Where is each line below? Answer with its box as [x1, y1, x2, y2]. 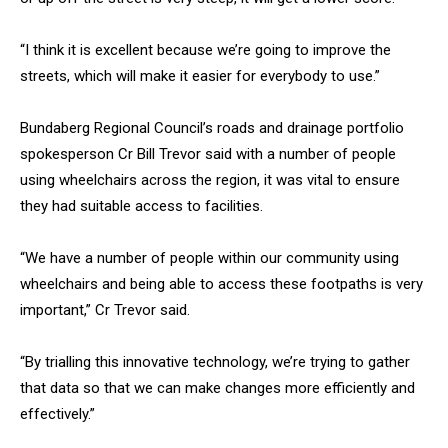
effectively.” [20, 404, 95, 423]
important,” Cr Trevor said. [20, 300, 190, 319]
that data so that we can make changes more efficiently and [20, 378, 415, 397]
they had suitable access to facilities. [20, 196, 263, 215]
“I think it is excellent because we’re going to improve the [20, 40, 391, 59]
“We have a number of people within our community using [20, 248, 399, 267]
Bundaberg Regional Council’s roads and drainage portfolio [20, 118, 404, 137]
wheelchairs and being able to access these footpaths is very [20, 274, 423, 293]
